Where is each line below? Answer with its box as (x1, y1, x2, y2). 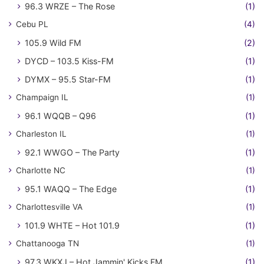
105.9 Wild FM (25, 37, 81, 48)
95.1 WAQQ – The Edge (25, 183, 117, 194)
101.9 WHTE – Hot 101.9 (25, 220, 120, 230)
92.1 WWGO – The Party (25, 147, 120, 157)
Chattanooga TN (16, 238, 79, 248)
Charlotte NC (16, 165, 65, 175)
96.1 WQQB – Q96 (25, 110, 96, 121)
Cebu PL (16, 19, 48, 29)
